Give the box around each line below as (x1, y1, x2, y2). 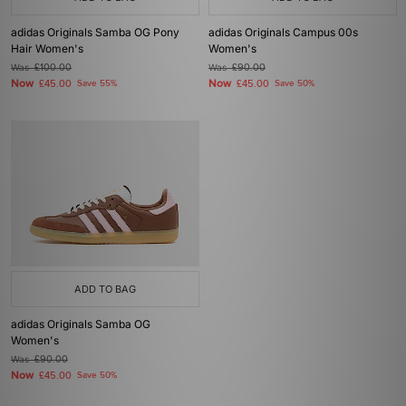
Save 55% (77, 78, 117, 89)
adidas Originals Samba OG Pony (11, 25, 179, 39)
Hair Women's (11, 42, 83, 55)
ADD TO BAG (74, 283, 136, 295)
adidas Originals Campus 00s (208, 25, 358, 39)
